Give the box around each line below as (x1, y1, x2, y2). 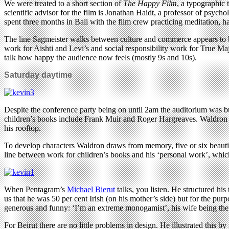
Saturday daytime (4, 70, 72, 79)
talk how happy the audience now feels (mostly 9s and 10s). (4, 53, 197, 62)
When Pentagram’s (4, 185, 67, 194)
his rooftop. (4, 123, 41, 132)
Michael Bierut (67, 185, 115, 194)
